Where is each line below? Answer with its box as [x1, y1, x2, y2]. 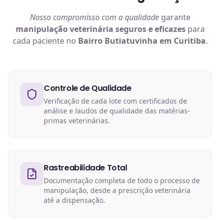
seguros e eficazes [113, 24, 186, 34]
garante [159, 12, 191, 23]
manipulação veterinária [15, 24, 113, 34]
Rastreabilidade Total [44, 162, 127, 173]
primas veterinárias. [44, 116, 110, 125]
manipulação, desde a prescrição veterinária [44, 186, 191, 195]
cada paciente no [12, 35, 78, 46]
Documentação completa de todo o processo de [44, 176, 200, 185]
